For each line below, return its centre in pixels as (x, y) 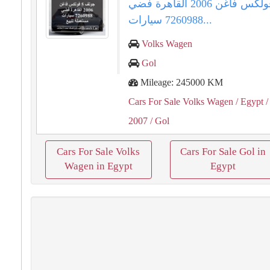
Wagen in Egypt (98, 166)
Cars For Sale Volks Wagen (181, 102)
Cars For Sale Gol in (223, 152)
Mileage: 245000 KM (181, 82)
